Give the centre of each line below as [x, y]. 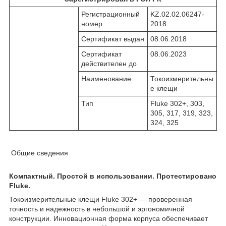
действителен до [109, 63]
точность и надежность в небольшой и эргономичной [97, 209]
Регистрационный [110, 14]
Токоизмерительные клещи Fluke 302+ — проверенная [101, 199]
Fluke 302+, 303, [177, 103]
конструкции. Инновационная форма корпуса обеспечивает [108, 218]
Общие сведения [39, 153]
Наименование [106, 78]
